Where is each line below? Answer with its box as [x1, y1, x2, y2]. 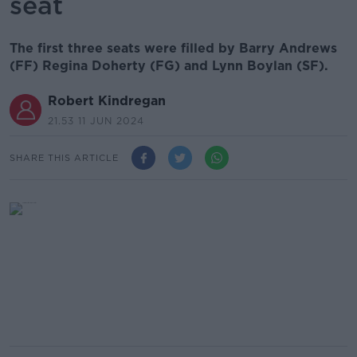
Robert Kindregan [48, 93, 166, 108]
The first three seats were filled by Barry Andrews [10, 41, 337, 56]
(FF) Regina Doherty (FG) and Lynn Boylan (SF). [10, 58, 328, 73]
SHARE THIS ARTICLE [10, 151, 119, 163]
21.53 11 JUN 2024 [48, 115, 144, 127]
